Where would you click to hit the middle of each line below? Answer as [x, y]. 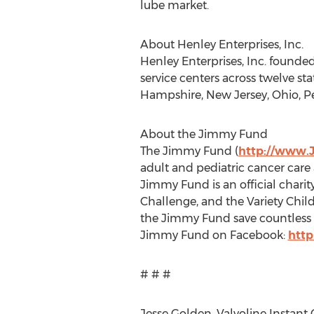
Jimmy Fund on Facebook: [214, 235]
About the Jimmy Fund [204, 134]
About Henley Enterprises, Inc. [221, 45]
